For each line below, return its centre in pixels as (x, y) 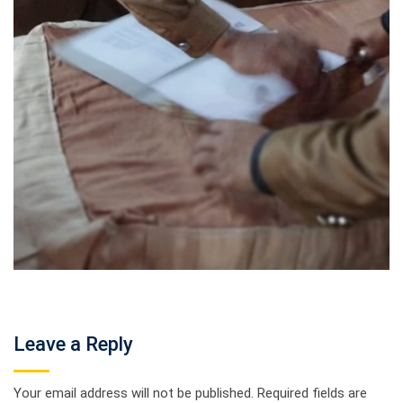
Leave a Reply (73, 344)
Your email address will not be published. (134, 393)
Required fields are (312, 393)
